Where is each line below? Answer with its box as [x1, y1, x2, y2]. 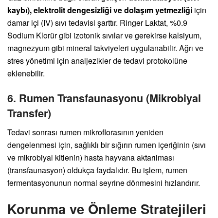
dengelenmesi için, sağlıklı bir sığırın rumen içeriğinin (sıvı [7, 139, 206, 150]
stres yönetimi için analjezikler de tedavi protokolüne [7, 55, 187, 67]
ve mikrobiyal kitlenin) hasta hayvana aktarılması [7, 151, 174, 163]
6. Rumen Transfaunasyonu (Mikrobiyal [7, 90, 201, 106]
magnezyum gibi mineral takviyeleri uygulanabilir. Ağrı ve [7, 42, 203, 54]
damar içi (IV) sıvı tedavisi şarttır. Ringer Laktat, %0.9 [7, 17, 187, 29]
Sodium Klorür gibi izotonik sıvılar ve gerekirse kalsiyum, [7, 30, 201, 41]
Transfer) [7, 105, 51, 121]
